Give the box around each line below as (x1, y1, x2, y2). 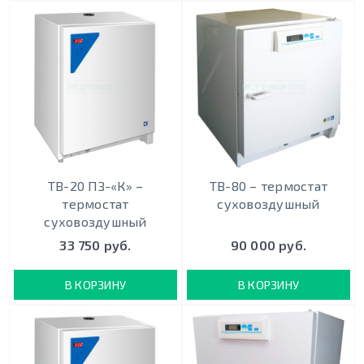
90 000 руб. (230, 237, 307, 253)
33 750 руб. (59, 237, 132, 253)
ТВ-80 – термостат (209, 177, 328, 193)
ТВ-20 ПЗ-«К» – (47, 177, 144, 193)
